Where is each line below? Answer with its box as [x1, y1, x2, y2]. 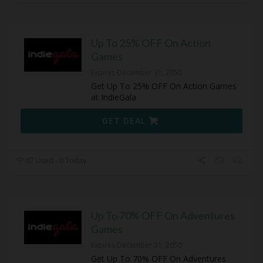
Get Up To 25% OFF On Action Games [91, 80, 237, 92]
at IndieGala [91, 92, 136, 103]
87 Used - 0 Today [24, 156, 87, 166]
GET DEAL [102, 115, 149, 127]
